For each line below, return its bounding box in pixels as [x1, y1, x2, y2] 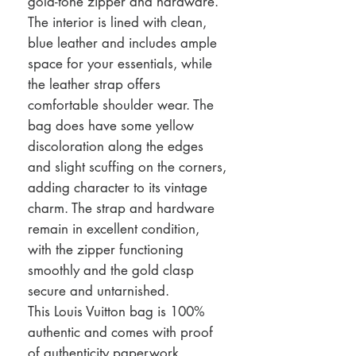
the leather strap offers [28, 75, 161, 93]
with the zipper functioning [28, 240, 184, 258]
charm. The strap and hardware [28, 199, 215, 217]
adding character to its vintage [28, 178, 207, 196]
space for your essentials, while [28, 54, 212, 72]
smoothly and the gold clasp [28, 261, 194, 279]
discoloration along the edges [28, 137, 203, 155]
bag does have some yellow [28, 116, 194, 134]
